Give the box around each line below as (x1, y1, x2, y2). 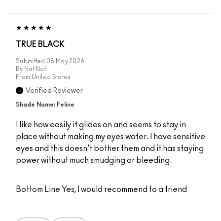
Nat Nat (24, 66, 46, 72)
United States (31, 74, 71, 80)
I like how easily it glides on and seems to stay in (16, 120, 186, 129)
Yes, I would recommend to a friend (60, 185, 187, 193)
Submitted (16, 58, 46, 64)
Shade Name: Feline (16, 101, 74, 108)
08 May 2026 (46, 58, 85, 64)
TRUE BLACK (16, 40, 65, 48)
